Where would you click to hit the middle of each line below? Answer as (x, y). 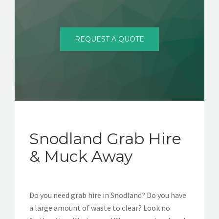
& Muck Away (81, 156)
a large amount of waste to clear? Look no (100, 208)
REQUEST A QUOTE (109, 39)
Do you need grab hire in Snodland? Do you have (108, 195)
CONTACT (29, 12)
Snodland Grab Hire (105, 138)
